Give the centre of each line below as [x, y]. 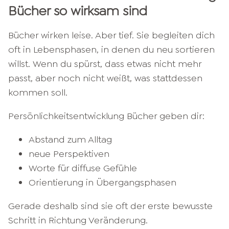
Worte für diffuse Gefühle [83, 168]
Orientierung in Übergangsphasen [102, 182]
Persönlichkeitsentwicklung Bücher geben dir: [106, 116]
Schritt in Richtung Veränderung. [78, 220]
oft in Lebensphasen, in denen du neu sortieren [111, 49]
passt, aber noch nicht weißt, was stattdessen [105, 78]
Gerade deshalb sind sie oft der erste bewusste [110, 206]
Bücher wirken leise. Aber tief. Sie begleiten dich [111, 35]
